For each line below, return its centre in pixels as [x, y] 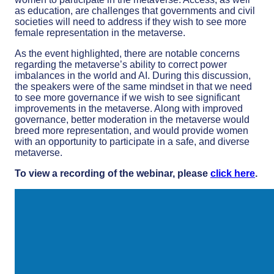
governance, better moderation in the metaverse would [132, 120]
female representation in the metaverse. [100, 33]
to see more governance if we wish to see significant [127, 98]
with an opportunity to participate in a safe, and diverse [132, 142]
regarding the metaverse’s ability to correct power [121, 65]
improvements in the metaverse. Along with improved [129, 109]
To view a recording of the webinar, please [113, 173]
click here [233, 173]
